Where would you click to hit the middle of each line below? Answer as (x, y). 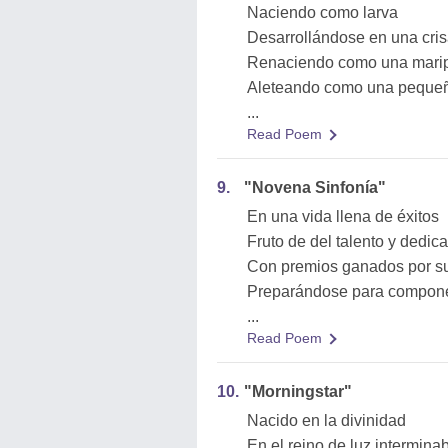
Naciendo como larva (322, 12)
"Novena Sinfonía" (315, 187)
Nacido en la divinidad (326, 420)
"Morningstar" (298, 391)
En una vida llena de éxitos (343, 216)
